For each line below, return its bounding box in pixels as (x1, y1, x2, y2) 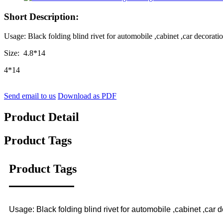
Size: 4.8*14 (4, 48, 45, 57)
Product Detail (4, 110, 79, 123)
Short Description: (4, 11, 79, 22)
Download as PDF (58, 91, 116, 100)
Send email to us (4, 91, 56, 100)
